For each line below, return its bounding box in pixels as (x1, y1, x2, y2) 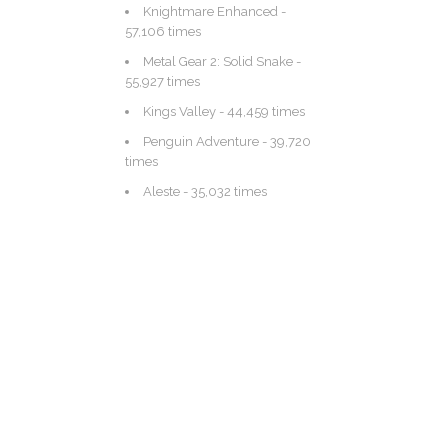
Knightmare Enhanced (143, 4, 278, 19)
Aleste (143, 184, 180, 199)
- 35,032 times (180, 184, 267, 199)
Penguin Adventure (143, 134, 259, 149)
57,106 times (125, 24, 201, 39)
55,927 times (125, 74, 200, 89)
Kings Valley (143, 104, 216, 119)
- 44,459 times (216, 104, 305, 119)
